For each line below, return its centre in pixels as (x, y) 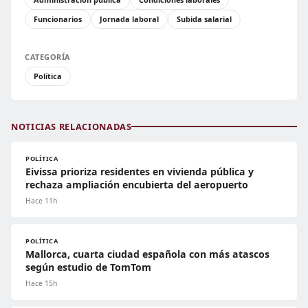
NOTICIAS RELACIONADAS (71, 126)
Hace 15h (41, 283)
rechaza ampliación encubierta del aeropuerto (137, 184)
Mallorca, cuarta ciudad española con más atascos (147, 254)
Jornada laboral (129, 19)
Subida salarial (204, 19)
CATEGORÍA (48, 56)
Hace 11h (41, 200)
